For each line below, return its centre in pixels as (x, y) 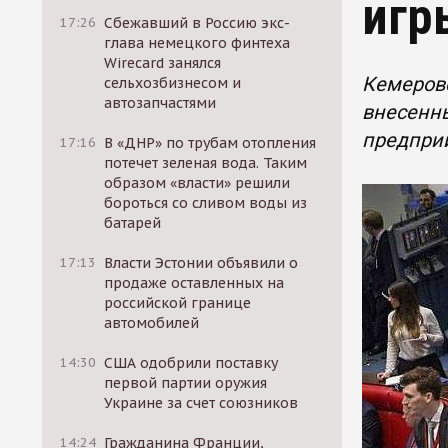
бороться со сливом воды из (206, 203)
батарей (133, 223)
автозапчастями (160, 103)
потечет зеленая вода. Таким (206, 163)
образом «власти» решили (197, 183)
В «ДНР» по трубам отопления (210, 143)
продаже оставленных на (194, 283)
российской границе (178, 303)
